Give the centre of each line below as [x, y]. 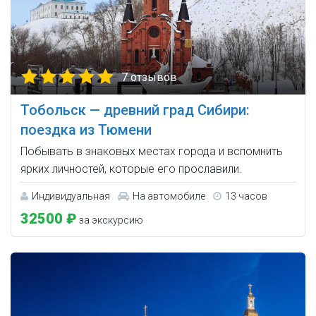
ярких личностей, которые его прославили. [131, 169]
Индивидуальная [71, 196]
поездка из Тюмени [86, 130]
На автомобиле [169, 196]
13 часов [246, 196]
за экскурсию [110, 220]
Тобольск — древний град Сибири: [135, 110]
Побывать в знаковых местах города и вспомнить [152, 152]
